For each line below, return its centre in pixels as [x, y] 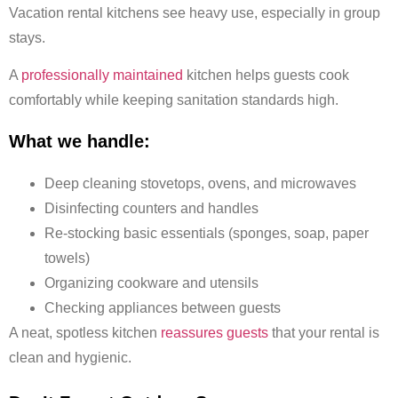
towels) [67, 259]
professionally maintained [102, 76]
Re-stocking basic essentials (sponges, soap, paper [207, 234]
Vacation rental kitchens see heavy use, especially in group [195, 12]
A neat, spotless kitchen [83, 333]
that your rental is [326, 333]
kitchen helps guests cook [266, 76]
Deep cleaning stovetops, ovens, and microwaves [200, 184]
